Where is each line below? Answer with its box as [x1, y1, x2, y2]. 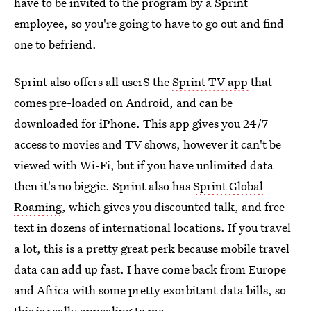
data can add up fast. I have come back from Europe [14, 260, 286, 277]
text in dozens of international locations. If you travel [14, 219, 291, 235]
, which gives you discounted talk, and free [62, 198, 285, 215]
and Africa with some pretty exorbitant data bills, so [14, 281, 286, 298]
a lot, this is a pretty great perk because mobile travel [14, 239, 289, 256]
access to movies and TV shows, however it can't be [14, 135, 281, 152]
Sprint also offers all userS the [14, 73, 172, 90]
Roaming [14, 198, 62, 215]
